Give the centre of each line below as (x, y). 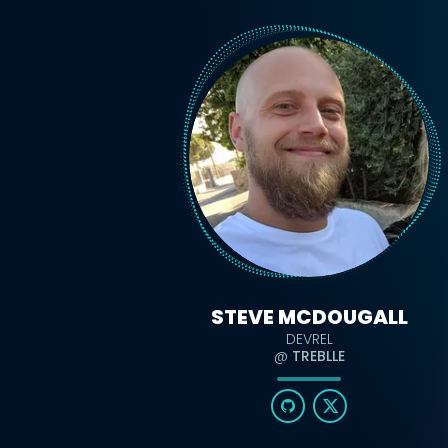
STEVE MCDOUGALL (309, 317)
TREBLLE (318, 356)
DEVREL (309, 339)
